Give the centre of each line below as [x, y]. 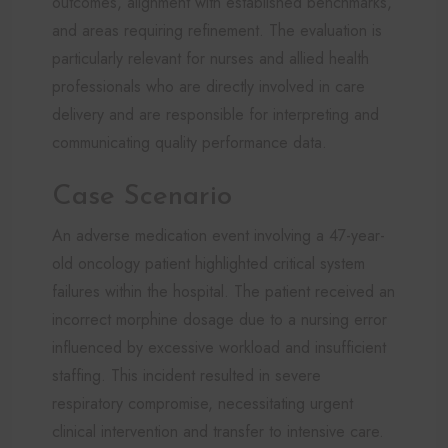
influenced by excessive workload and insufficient [219, 347]
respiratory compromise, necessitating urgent [202, 403]
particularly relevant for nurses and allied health [210, 58]
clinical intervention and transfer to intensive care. [218, 431]
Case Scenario [142, 196]
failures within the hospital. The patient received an [223, 291]
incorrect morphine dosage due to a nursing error [219, 319]
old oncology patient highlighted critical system [208, 263]
